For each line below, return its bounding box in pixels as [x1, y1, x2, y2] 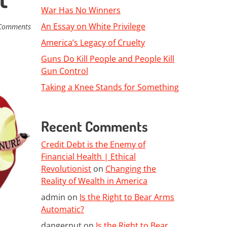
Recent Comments [41, 117, 148, 135]
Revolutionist [41, 163, 91, 174]
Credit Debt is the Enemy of [41, 138, 145, 150]
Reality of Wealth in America [41, 175, 147, 186]
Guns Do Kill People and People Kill [41, 53, 174, 64]
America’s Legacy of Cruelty [41, 36, 145, 48]
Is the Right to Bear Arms [80, 191, 174, 203]
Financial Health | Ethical [41, 150, 136, 162]
